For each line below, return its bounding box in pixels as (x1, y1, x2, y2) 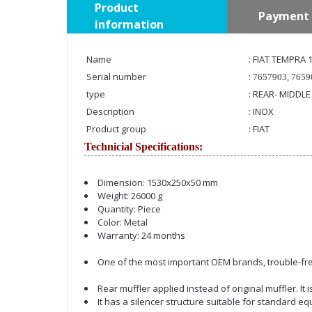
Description (86, 105, 134, 118)
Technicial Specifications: (84, 141, 203, 153)
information (95, 17, 164, 32)
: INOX (249, 105, 274, 118)
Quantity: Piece (97, 203, 161, 215)
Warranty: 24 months (97, 229, 185, 242)
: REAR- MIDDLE (249, 88, 311, 100)
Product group (86, 123, 146, 135)
